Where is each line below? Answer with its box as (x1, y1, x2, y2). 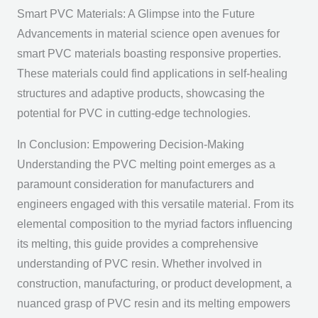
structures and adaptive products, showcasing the (16, 87, 265, 100)
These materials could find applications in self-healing (16, 67, 287, 80)
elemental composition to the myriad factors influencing (16, 217, 292, 230)
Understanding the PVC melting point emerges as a (16, 158, 275, 170)
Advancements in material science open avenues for (16, 28, 280, 40)
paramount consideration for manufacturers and (16, 177, 254, 190)
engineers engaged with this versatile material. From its (16, 197, 294, 210)
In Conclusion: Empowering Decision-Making (16, 138, 244, 150)
